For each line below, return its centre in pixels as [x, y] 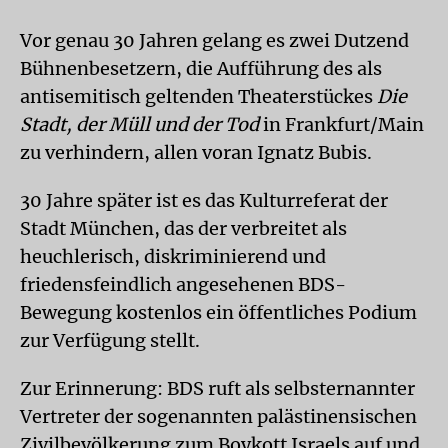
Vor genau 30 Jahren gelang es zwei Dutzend [214, 40]
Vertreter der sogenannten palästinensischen [218, 416]
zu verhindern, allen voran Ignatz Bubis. [196, 152]
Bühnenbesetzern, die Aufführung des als [201, 68]
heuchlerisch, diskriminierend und [173, 256]
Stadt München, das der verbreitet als [183, 228]
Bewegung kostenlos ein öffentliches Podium [218, 312]
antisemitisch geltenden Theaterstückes [198, 96]
